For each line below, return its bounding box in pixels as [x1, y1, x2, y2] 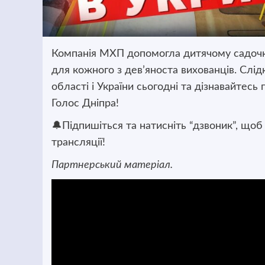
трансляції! [51, 137, 105, 148]
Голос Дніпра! [51, 98, 119, 109]
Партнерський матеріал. [51, 160, 173, 171]
